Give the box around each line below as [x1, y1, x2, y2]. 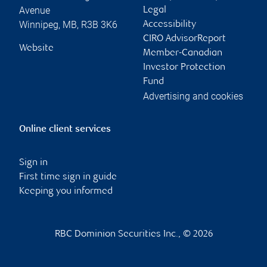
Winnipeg [19, 18, 58, 30]
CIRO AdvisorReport [143, 33, 226, 44]
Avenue [19, 4, 50, 16]
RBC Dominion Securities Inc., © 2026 [54, 229, 213, 240]
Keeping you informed [19, 186, 113, 197]
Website [19, 43, 54, 54]
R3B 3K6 [81, 18, 117, 30]
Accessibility [143, 19, 196, 30]
